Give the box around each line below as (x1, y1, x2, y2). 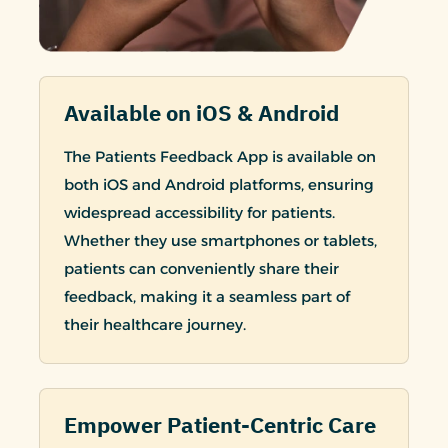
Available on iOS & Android (64, 97, 339, 131)
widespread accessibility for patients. (64, 203, 335, 223)
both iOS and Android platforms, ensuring (64, 175, 374, 195)
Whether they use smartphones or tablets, (64, 231, 377, 251)
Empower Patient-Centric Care (64, 409, 376, 443)
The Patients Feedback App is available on (64, 147, 376, 167)
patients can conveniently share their (64, 259, 339, 279)
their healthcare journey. (64, 315, 246, 335)
